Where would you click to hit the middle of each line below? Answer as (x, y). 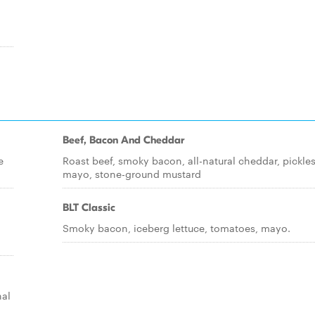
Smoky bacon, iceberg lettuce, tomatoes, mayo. (176, 228)
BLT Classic (89, 207)
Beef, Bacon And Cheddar (123, 140)
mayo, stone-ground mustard (132, 174)
